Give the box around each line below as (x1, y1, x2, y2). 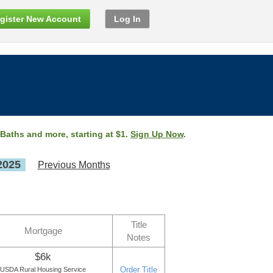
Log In (114, 14, 141, 24)
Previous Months (37, 160, 110, 170)
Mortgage (24, 225, 62, 236)
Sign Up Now (130, 129, 183, 139)
